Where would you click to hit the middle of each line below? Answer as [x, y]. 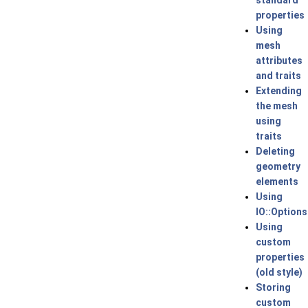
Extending [279, 91]
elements [277, 181]
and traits [278, 76]
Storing [273, 287]
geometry [278, 166]
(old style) [279, 272]
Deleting [275, 151]
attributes [279, 60]
